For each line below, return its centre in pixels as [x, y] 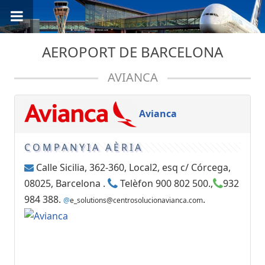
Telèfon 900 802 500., [165, 183]
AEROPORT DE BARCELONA [132, 52]
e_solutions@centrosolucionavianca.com [136, 200]
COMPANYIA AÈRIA [84, 148]
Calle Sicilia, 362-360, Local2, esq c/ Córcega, [132, 167]
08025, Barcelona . [66, 183]
